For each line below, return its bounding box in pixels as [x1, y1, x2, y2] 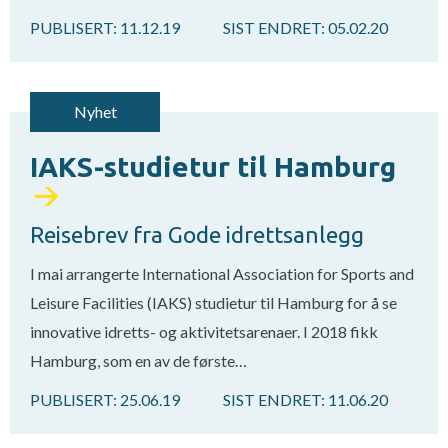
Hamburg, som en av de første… [30, 351, 247, 370]
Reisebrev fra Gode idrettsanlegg [30, 222, 364, 247]
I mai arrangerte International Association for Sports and [30, 264, 414, 283]
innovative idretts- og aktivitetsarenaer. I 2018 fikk [30, 322, 378, 341]
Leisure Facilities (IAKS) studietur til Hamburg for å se [30, 293, 397, 312]
